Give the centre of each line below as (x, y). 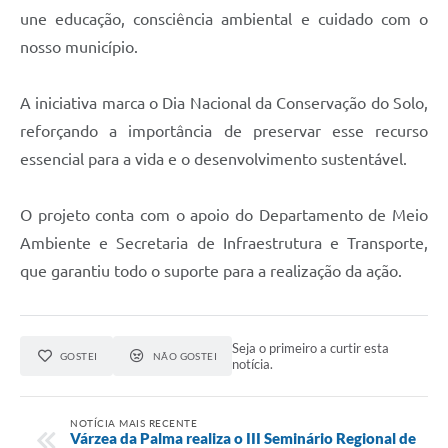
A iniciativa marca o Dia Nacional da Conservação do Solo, (224, 102)
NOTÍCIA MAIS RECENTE (133, 422)
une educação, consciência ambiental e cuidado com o (224, 18)
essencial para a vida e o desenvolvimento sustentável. (213, 158)
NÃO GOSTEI (185, 355)
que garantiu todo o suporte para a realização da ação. (211, 270)
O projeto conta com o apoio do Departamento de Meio (224, 214)
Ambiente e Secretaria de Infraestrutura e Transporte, (224, 242)
